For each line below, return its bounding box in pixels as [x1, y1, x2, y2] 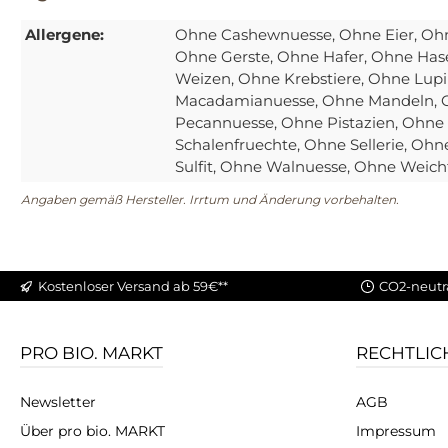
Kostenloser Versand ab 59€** [38, 277, 228, 294]
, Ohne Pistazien [274, 113, 395, 133]
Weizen [175, 69, 231, 89]
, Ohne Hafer [270, 47, 364, 67]
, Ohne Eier [332, 25, 414, 45]
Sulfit [175, 157, 213, 177]
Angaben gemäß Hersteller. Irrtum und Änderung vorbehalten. [21, 192, 399, 208]
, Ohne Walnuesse [213, 157, 347, 177]
